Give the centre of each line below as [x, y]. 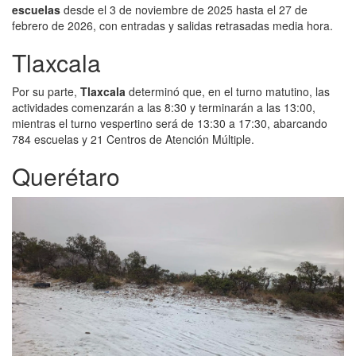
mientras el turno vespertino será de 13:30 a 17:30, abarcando [170, 123]
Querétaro [66, 176]
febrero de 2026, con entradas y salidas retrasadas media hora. [172, 25]
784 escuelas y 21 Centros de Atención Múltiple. [133, 139]
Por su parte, [46, 91]
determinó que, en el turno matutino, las [228, 91]
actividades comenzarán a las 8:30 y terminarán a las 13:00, [164, 107]
